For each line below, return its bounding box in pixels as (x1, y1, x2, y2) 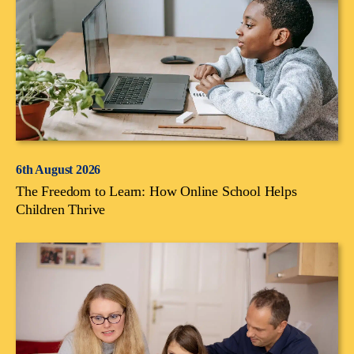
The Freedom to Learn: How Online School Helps (16, 183, 297, 199)
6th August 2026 (16, 162, 101, 176)
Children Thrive (16, 201, 106, 217)
